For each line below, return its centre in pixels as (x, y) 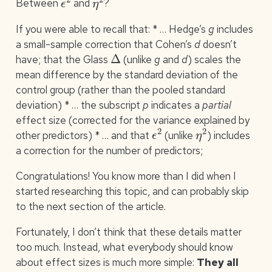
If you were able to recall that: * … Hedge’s (112, 29)
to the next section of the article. (90, 206)
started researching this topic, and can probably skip (132, 191)
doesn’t (218, 44)
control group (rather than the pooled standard (120, 90)
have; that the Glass (63, 59)
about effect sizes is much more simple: (106, 262)
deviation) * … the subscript (79, 105)
